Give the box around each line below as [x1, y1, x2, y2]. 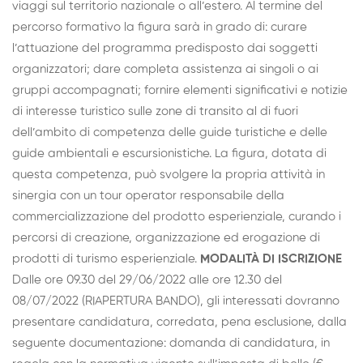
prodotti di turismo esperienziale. [12, 253, 200, 266]
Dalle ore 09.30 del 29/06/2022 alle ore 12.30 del [12, 274, 282, 287]
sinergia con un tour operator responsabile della [12, 190, 284, 203]
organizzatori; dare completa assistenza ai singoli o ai [12, 63, 318, 76]
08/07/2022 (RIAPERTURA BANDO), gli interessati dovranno [12, 295, 340, 308]
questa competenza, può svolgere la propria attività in [12, 169, 325, 181]
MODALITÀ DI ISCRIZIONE [200, 253, 342, 266]
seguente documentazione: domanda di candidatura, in [12, 337, 330, 350]
